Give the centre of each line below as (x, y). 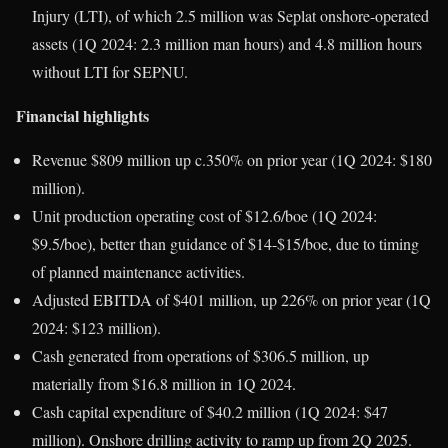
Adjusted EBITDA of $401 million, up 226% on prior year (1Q (231, 300)
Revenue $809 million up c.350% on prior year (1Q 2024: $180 (232, 160)
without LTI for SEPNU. (110, 72)
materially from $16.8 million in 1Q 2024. (164, 384)
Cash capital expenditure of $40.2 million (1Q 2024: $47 (210, 412)
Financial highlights (82, 116)
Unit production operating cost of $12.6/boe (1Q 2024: (204, 216)
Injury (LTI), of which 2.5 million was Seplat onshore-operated (230, 16)
